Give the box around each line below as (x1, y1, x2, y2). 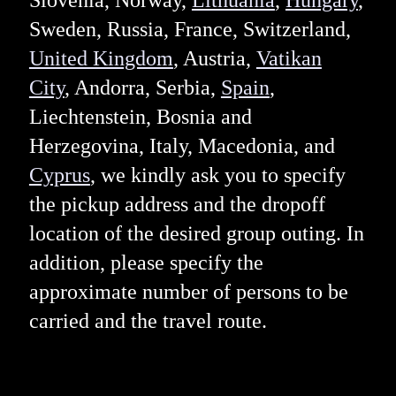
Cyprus (28, 164, 90, 187)
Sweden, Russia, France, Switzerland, (28, 18, 351, 42)
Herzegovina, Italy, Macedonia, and (28, 134, 335, 158)
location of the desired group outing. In (28, 222, 364, 246)
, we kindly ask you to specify (89, 164, 346, 187)
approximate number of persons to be (28, 280, 348, 304)
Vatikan (255, 47, 322, 71)
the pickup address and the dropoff (28, 193, 325, 217)
